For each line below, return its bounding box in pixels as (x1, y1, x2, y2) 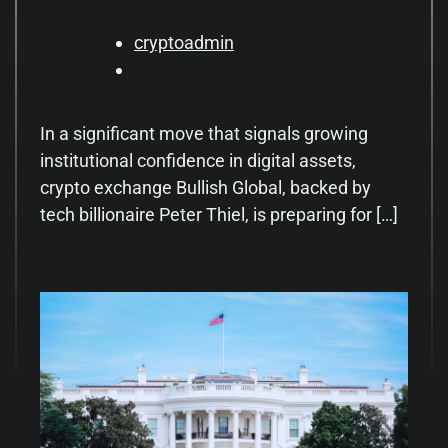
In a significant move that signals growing (40, 122, 368, 144)
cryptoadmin (134, 31, 234, 53)
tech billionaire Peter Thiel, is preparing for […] (40, 203, 398, 225)
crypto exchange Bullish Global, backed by (40, 176, 371, 198)
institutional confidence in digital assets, (40, 149, 356, 171)
